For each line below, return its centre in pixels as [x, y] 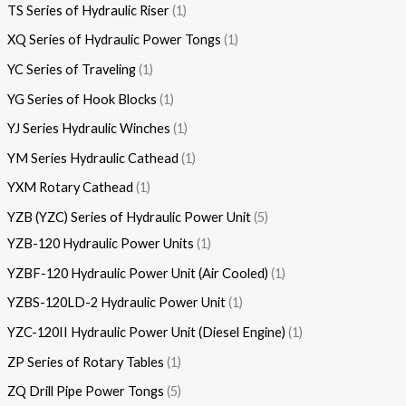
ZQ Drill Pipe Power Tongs [85, 391]
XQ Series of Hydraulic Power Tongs [114, 40]
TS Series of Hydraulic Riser [88, 10]
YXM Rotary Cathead [70, 188]
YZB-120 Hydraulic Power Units [100, 244]
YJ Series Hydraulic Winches [88, 129]
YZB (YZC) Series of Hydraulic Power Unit [129, 217]
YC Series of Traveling [71, 69]
